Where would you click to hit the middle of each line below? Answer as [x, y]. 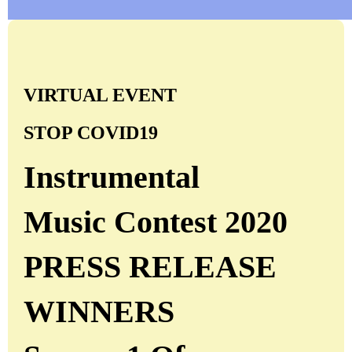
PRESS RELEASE [150, 267]
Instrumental [112, 177]
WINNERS [99, 312]
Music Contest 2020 [156, 222]
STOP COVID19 [91, 132]
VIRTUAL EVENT [100, 95]
